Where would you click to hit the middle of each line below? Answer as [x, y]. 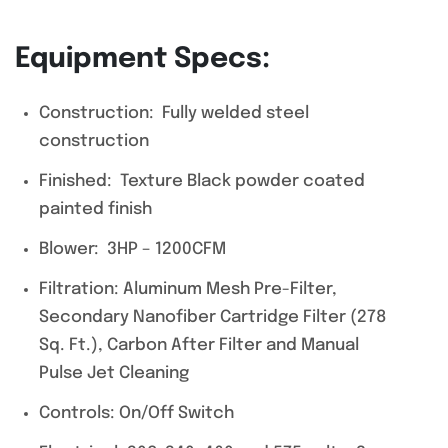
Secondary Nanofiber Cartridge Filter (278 [212, 317]
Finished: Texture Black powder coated [201, 181]
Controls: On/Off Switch [136, 413]
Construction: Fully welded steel [173, 113]
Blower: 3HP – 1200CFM [132, 249]
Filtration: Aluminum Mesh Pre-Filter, [187, 289]
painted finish [95, 209]
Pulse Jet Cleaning [113, 373]
